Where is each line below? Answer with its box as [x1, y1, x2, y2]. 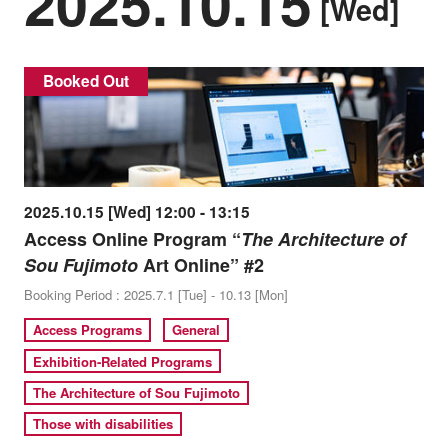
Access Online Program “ [23, 226, 241, 253]
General [172, 320, 221, 340]
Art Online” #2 [137, 252, 264, 279]
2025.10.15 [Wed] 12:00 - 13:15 [23, 201, 250, 224]
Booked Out [43, 70, 129, 93]
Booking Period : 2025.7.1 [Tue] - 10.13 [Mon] [23, 285, 288, 305]
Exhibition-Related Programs [33, 351, 213, 371]
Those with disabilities [33, 414, 174, 434]
